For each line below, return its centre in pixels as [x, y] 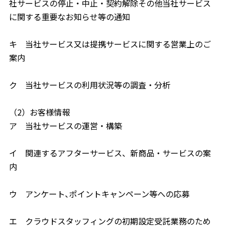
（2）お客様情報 [39, 112]
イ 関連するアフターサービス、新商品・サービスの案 [110, 153]
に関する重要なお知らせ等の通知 [69, 17]
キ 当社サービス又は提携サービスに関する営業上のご [110, 44]
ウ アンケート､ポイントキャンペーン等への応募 [99, 194]
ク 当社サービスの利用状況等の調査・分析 [90, 85]
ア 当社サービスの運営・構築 [65, 126]
